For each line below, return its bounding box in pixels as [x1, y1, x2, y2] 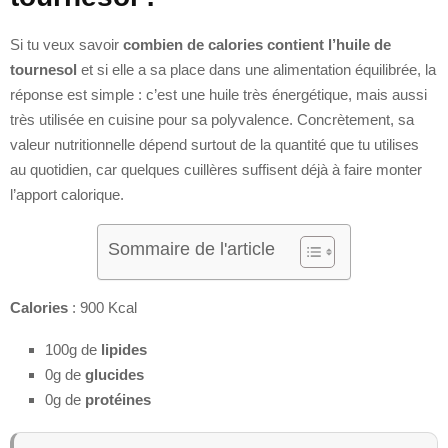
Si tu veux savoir [10, 35, 123, 53]
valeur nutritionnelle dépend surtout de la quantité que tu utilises [10, 135, 419, 153]
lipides [101, 340, 147, 358]
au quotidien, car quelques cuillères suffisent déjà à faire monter [10, 160, 422, 178]
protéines [85, 390, 151, 408]
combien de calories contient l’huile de [123, 35, 391, 53]
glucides [85, 365, 144, 383]
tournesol [10, 60, 77, 78]
